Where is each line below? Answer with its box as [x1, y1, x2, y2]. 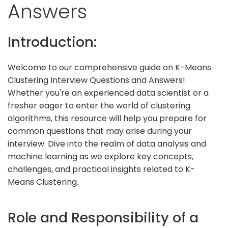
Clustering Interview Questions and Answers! [8, 74, 185, 86]
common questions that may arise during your [8, 125, 192, 137]
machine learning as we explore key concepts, [8, 150, 193, 162]
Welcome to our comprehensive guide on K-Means [8, 61, 211, 73]
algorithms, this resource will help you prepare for [8, 112, 207, 124]
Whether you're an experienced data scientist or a [8, 87, 209, 99]
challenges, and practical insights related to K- [8, 163, 195, 175]
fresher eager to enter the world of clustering [8, 99, 190, 111]
